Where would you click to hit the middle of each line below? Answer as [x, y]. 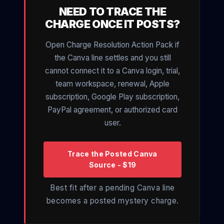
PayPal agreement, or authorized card [112, 110]
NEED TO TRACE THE [112, 12]
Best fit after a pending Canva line [112, 188]
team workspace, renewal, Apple [112, 84]
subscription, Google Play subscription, [112, 97]
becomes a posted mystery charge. [112, 201]
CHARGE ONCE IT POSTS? [112, 24]
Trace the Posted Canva [112, 154]
